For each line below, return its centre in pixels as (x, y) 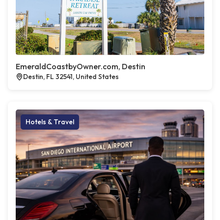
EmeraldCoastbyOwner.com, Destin (81, 66)
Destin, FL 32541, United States (71, 77)
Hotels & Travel (50, 122)
